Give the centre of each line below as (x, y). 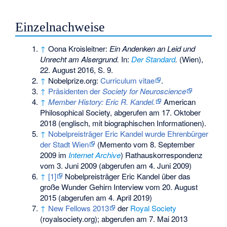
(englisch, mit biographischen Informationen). (131, 123)
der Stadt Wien (65, 144)
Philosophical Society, (76, 112)
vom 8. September (163, 144)
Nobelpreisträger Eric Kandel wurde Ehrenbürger (128, 133)
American (179, 101)
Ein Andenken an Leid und (153, 48)
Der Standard (154, 59)
